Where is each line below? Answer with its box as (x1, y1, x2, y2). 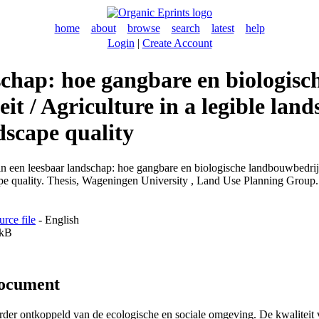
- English (36, 213, 79, 226)
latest (211, 22, 234, 34)
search (171, 22, 200, 34)
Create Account (142, 37, 212, 49)
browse (127, 22, 160, 34)
